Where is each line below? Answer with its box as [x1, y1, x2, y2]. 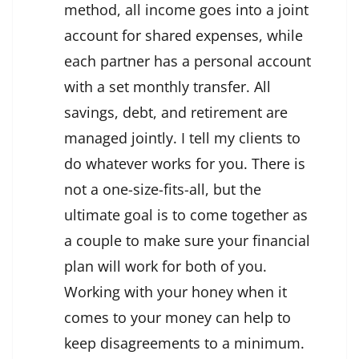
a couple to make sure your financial [64, 231, 310, 251]
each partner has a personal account [64, 51, 311, 71]
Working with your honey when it [64, 282, 287, 302]
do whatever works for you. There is [64, 154, 305, 174]
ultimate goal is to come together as [64, 205, 308, 225]
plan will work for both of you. [64, 256, 267, 276]
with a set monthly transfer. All [64, 77, 271, 97]
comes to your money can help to [64, 308, 291, 328]
